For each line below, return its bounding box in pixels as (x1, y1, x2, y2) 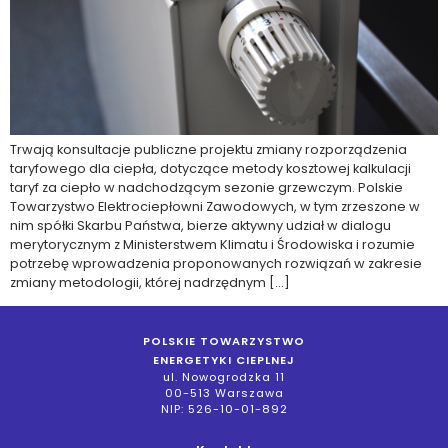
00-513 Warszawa (164, 385, 284, 402)
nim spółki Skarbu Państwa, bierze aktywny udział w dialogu (10, 216, 391, 234)
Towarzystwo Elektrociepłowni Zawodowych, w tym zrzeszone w (10, 197, 420, 215)
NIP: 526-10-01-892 (160, 401, 288, 418)
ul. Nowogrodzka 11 (163, 369, 285, 386)
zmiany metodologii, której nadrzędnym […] (10, 273, 290, 291)
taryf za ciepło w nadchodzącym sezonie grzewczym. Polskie (10, 178, 403, 196)
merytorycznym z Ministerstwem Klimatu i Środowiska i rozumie (10, 235, 415, 253)
